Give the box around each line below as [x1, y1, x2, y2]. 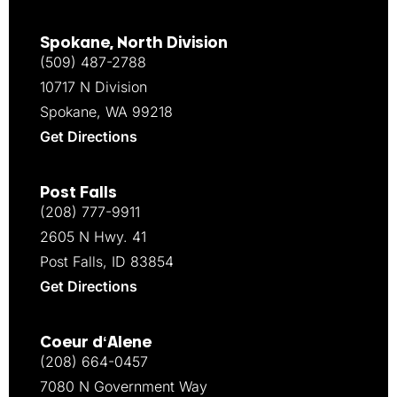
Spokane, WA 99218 [40, 103, 173, 121]
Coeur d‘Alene [40, 332, 152, 351]
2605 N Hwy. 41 [40, 228, 146, 246]
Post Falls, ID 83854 [40, 253, 174, 271]
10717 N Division [40, 78, 147, 97]
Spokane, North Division [40, 33, 228, 51]
